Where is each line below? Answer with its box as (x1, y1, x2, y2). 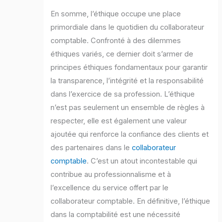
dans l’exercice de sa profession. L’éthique (51, 90, 195, 99)
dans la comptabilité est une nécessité (51, 210, 181, 220)
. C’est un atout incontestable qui (87, 157, 198, 166)
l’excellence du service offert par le (51, 183, 169, 193)
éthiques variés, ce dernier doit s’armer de (51, 50, 194, 59)
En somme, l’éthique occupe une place (51, 9, 181, 19)
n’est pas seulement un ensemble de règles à (51, 103, 205, 112)
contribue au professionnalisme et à (51, 170, 171, 179)
